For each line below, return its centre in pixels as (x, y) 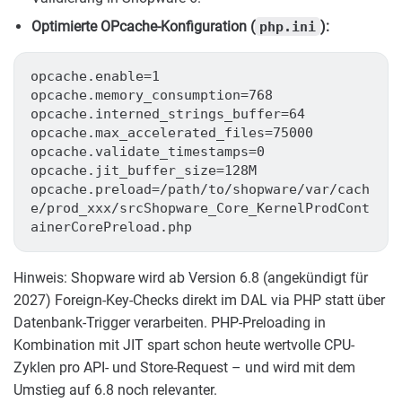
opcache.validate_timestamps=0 (147, 151)
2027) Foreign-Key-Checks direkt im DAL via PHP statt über (199, 300)
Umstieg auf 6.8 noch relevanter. (115, 389)
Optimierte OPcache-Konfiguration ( (143, 26)
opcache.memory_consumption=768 (151, 95)
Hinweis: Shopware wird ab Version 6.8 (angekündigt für (191, 277)
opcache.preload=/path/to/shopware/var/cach (200, 189)
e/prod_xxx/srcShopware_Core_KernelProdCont (200, 208)
